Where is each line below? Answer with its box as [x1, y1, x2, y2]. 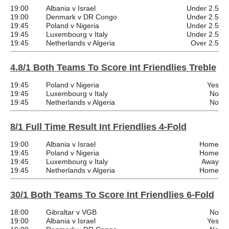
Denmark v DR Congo [46, 12, 117, 21]
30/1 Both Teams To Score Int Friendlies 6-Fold [10, 189, 214, 200]
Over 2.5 [191, 38, 219, 47]
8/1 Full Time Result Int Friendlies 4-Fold [10, 121, 187, 132]
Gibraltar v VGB [46, 208, 97, 216]
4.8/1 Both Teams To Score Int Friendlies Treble [10, 62, 216, 73]
